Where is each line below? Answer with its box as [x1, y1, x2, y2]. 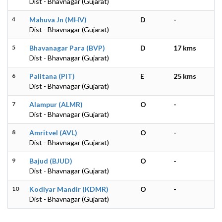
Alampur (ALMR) [29, 100, 83, 109]
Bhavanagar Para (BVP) [29, 43, 105, 52]
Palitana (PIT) [29, 71, 75, 80]
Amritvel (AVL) [29, 128, 77, 137]
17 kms [173, 43, 196, 52]
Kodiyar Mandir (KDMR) [29, 184, 109, 193]
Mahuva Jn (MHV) [29, 15, 87, 24]
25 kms [173, 71, 196, 80]
